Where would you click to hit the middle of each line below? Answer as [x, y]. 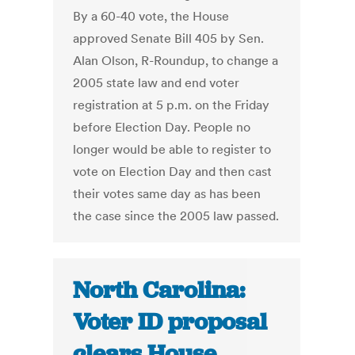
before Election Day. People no [162, 127]
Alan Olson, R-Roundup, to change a [176, 61]
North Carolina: [159, 290]
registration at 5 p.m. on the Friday [172, 105]
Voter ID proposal [170, 322]
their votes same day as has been [167, 194]
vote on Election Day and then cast [173, 172]
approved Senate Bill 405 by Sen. [169, 38]
